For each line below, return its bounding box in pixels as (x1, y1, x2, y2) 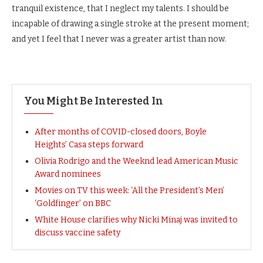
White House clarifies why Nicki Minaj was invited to (35, 215, 238, 225)
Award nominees (35, 169, 101, 179)
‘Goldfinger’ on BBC (35, 198, 111, 208)
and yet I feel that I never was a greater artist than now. (12, 34, 226, 44)
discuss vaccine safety (35, 228, 120, 238)
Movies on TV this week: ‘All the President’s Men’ (35, 186, 224, 195)
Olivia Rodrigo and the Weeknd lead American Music (35, 156, 238, 166)
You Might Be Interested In (24, 95, 163, 107)
